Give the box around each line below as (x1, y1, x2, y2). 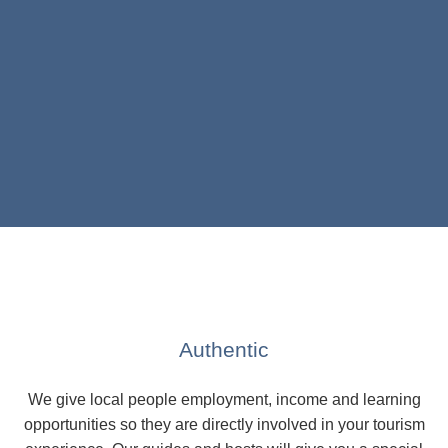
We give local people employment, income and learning (27, 390, 421, 408)
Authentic (179, 337, 269, 361)
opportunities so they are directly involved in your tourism (23, 415, 425, 433)
